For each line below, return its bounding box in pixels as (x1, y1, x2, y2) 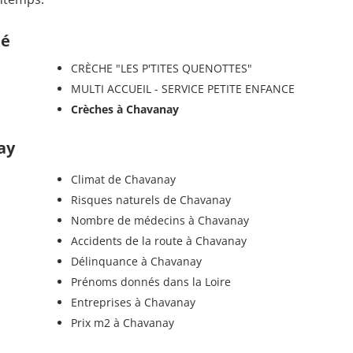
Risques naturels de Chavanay (70, 191, 231, 207)
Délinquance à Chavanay (70, 253, 202, 269)
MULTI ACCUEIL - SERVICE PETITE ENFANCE (70, 80, 295, 96)
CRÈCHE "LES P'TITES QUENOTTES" (70, 60, 252, 76)
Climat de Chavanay (70, 171, 176, 187)
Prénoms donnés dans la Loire (70, 273, 231, 289)
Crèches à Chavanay (70, 101, 179, 117)
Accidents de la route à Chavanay (70, 232, 247, 248)
